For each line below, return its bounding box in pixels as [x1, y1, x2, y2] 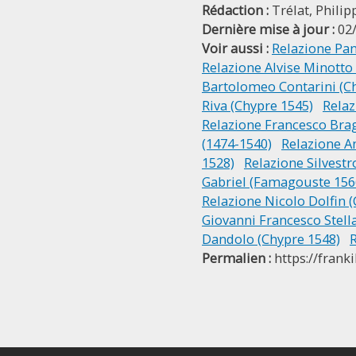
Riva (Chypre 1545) [202, 96, 313, 114]
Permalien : [202, 249, 271, 267]
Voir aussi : [202, 39, 269, 57]
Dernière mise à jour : [202, 20, 335, 38]
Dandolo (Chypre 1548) [202, 230, 340, 248]
